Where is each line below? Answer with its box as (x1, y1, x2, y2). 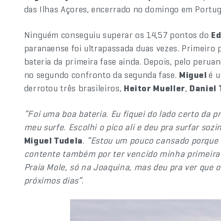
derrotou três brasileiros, (24, 82, 124, 94)
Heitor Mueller (123, 82, 185, 94)
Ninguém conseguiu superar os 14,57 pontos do (24, 29, 212, 40)
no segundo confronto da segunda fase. (24, 69, 179, 80)
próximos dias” (24, 175, 82, 186)
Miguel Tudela (24, 135, 83, 146)
